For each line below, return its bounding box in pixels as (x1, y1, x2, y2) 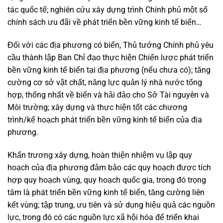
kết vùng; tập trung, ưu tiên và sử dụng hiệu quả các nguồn (7, 200, 215, 210)
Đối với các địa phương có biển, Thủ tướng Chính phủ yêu (7, 40, 214, 50)
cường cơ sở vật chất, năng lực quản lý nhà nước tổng (7, 77, 202, 87)
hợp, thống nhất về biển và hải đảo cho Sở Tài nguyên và (7, 90, 209, 100)
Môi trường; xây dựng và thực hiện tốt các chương (7, 102, 187, 112)
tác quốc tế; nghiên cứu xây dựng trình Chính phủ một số (7, 4, 208, 14)
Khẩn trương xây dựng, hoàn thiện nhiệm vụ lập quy (7, 150, 192, 160)
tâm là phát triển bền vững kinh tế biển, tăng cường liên (7, 187, 205, 197)
